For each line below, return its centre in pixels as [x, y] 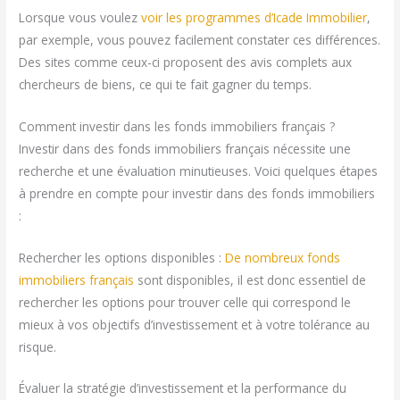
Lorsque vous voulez [80, 17]
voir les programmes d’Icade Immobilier [254, 17]
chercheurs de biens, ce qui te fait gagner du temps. [166, 84]
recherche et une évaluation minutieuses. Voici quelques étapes [199, 171]
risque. [38, 346]
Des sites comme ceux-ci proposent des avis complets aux [186, 62]
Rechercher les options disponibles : [122, 257]
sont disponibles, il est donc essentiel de [250, 279]
